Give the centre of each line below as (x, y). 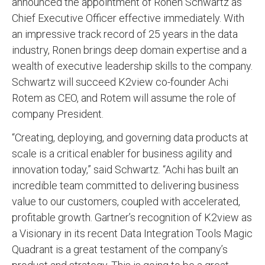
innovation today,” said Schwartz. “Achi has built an (125, 170)
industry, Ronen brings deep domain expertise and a (129, 50)
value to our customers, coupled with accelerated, (126, 202)
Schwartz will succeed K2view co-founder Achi (120, 82)
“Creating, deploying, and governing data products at (130, 138)
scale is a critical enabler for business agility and (122, 154)
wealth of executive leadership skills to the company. (132, 66)
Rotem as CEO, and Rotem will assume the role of (124, 98)
